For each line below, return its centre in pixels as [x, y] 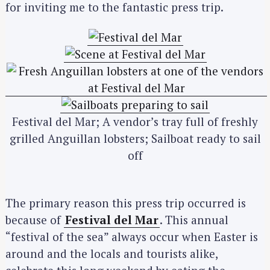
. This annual [194, 220]
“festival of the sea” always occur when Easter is [132, 237]
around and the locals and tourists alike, [111, 253]
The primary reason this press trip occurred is [126, 203]
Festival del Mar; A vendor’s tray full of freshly [135, 122]
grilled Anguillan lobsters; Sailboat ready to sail [135, 139]
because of [35, 220]
